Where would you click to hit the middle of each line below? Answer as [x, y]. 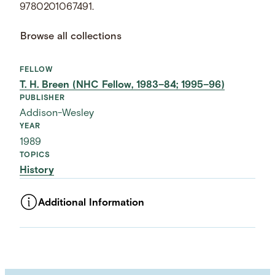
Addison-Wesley [57, 114]
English [37, 262]
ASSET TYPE [44, 218]
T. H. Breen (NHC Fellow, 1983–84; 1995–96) [122, 86]
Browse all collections [71, 37]
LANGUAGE [42, 246]
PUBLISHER [43, 99]
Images [37, 233]
